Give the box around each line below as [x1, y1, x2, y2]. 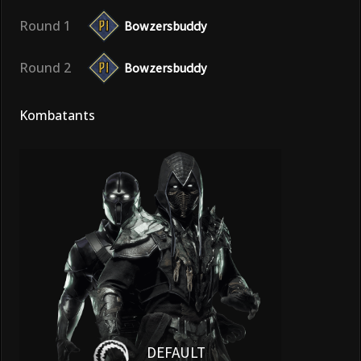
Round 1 [19, 17, 71, 35]
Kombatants [19, 106, 95, 125]
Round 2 [19, 59, 71, 77]
